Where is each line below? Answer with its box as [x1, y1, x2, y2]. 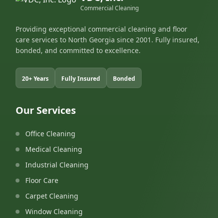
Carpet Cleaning [25, 191, 78, 200]
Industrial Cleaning [25, 160, 89, 169]
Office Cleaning [25, 129, 75, 138]
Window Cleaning [25, 207, 83, 216]
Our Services [16, 104, 76, 117]
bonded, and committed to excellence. [16, 46, 141, 55]
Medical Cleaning [25, 145, 82, 154]
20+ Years [22, 74, 49, 83]
